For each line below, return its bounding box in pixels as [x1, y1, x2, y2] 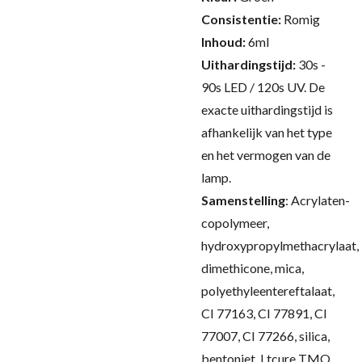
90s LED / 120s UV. [201, 79, 309, 95]
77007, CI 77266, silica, [201, 328, 330, 343]
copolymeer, [201, 215, 269, 230]
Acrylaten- [291, 192, 350, 208]
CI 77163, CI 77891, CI [201, 305, 327, 321]
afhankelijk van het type [201, 124, 332, 140]
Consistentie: [201, 11, 284, 27]
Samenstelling [201, 192, 285, 208]
